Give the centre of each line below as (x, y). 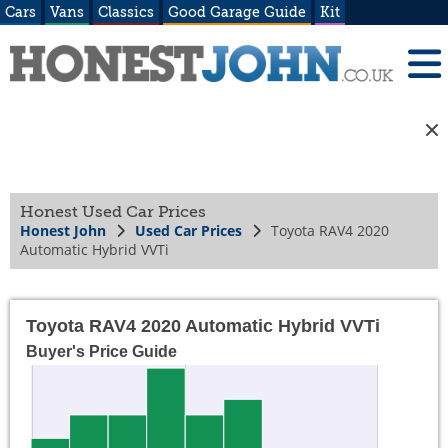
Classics (126, 12)
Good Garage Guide (237, 12)
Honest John (63, 230)
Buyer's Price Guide (101, 352)
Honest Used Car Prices (113, 212)
